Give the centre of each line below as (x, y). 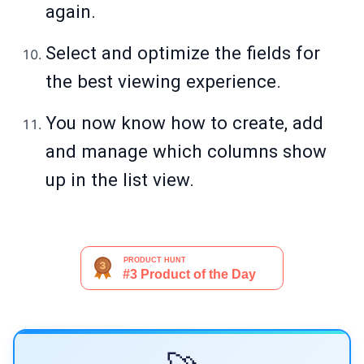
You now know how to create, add (184, 123)
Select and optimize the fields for (183, 53)
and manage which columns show (186, 152)
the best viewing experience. (163, 82)
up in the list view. (120, 180)
